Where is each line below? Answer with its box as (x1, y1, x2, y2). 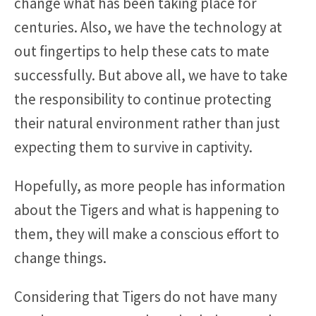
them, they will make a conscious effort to (14, 224, 279, 243)
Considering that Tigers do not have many (14, 286, 277, 306)
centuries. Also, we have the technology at (14, 17, 282, 37)
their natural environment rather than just (14, 113, 280, 133)
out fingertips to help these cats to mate (14, 41, 269, 61)
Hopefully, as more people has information (14, 176, 286, 195)
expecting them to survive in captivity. (14, 137, 253, 157)
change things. (14, 248, 107, 267)
